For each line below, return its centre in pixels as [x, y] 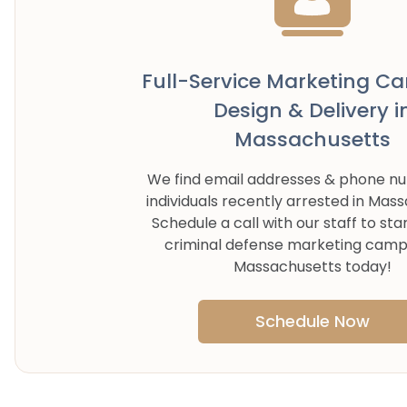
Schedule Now [313, 322]
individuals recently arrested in [257, 202]
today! [367, 267]
